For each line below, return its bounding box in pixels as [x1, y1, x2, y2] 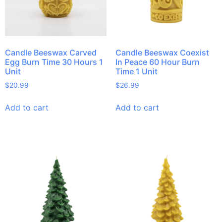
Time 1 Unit [115, 66, 158, 77]
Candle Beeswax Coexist [115, 48, 209, 58]
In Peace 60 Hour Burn [115, 57, 200, 67]
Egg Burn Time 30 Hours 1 [5, 57, 103, 67]
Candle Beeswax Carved [5, 48, 97, 58]
